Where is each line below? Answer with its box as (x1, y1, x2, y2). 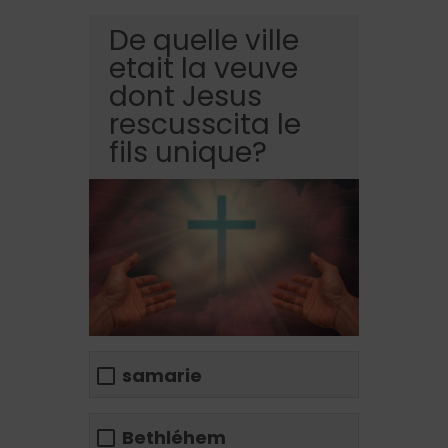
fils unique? (109, 132, 267, 172)
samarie (122, 362, 202, 388)
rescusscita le (109, 104, 301, 144)
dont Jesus (109, 76, 262, 116)
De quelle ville (109, 20, 299, 60)
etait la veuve (109, 48, 298, 88)
